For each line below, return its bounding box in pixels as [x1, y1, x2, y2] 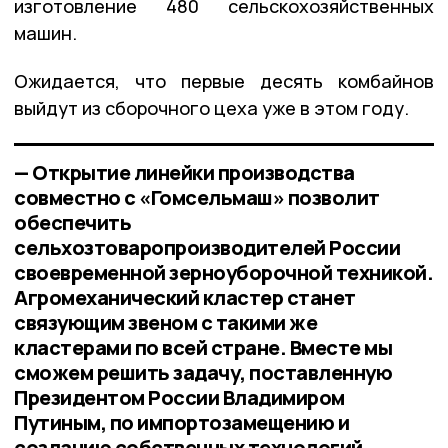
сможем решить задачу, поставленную [14, 358, 392, 386]
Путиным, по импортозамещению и [14, 408, 349, 436]
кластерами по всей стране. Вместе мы [14, 333, 392, 361]
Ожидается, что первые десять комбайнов [14, 68, 434, 93]
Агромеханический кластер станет [14, 283, 356, 311]
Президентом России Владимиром [14, 383, 345, 411]
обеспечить [14, 208, 131, 236]
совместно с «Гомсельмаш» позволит [14, 183, 380, 211]
